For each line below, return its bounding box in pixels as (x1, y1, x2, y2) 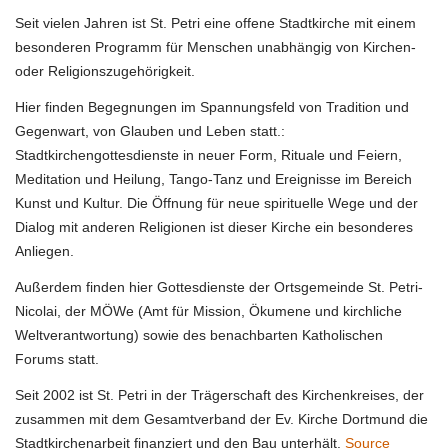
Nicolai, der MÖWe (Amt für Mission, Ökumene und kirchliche (15, 302, 402, 319)
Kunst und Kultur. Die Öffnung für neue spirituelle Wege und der (15, 194, 418, 211)
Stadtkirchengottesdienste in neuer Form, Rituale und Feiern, (15, 146, 402, 163)
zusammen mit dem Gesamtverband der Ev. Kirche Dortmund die (15, 410, 428, 427)
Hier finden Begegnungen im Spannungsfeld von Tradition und (15, 98, 409, 115)
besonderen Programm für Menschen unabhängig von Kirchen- (15, 38, 416, 55)
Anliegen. (15, 242, 74, 259)
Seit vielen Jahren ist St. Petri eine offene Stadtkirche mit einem (15, 14, 416, 31)
